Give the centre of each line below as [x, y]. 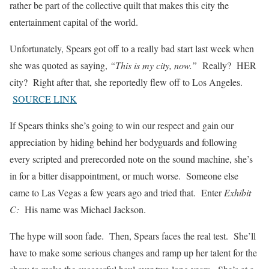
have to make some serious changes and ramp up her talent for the [133, 252]
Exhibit [237, 192]
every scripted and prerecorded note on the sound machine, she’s [131, 159]
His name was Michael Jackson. [83, 209]
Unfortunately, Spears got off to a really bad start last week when [132, 48]
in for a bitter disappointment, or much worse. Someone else [124, 175]
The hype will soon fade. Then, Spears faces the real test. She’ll [133, 235]
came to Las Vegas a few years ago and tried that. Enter [117, 192]
